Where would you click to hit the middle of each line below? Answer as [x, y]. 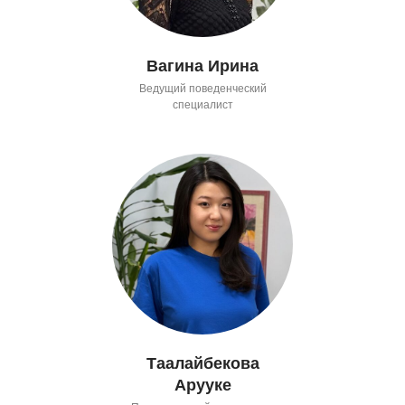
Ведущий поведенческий [202, 88]
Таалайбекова [202, 363]
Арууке [202, 385]
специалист [202, 104]
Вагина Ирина [202, 66]
